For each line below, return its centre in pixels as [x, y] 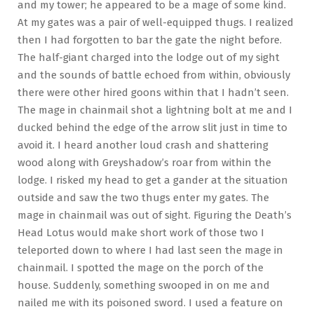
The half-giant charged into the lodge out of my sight [149, 57]
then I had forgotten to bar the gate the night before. [150, 40]
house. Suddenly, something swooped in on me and [144, 285]
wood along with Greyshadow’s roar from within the [144, 162]
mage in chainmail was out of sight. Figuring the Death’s [155, 215]
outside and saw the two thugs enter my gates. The [143, 197]
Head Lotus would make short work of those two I [141, 232]
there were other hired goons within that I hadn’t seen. [153, 92]
